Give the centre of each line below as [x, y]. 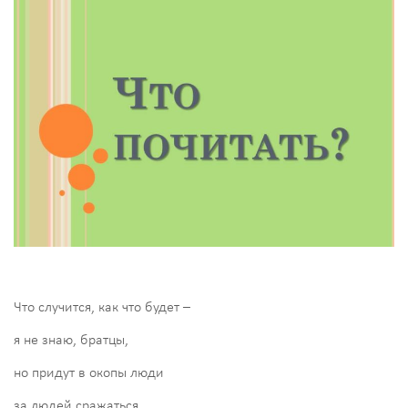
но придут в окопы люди [89, 373]
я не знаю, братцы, [71, 340]
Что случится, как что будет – [102, 307]
